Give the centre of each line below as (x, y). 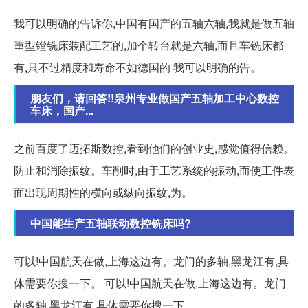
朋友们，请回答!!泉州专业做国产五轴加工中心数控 (155, 98)
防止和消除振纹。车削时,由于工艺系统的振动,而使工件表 (154, 170)
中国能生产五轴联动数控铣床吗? (111, 223)
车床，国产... (62, 111)
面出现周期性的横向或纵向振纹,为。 (103, 192)
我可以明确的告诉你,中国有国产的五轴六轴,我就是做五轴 (154, 23)
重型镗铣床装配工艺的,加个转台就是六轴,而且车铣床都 (148, 45)
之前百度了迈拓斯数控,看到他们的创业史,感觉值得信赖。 (154, 148)
